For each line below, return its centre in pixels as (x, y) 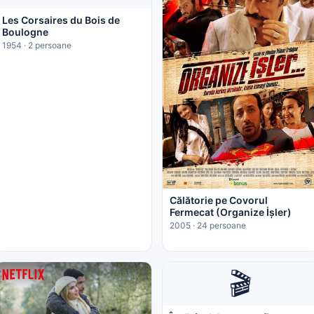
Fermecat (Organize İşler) (231, 212)
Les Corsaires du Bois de (61, 20)
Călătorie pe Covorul (219, 200)
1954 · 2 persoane (36, 46)
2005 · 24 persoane (208, 225)
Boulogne (25, 32)
